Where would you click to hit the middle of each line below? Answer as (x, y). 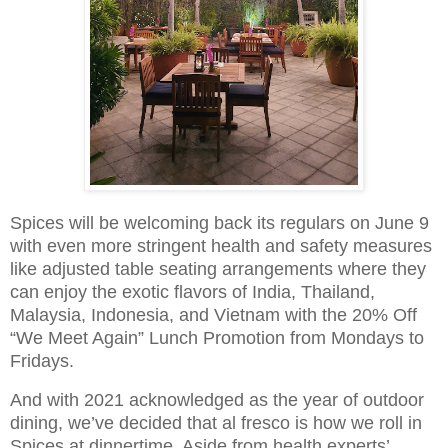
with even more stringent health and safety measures (221, 246)
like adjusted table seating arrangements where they (218, 269)
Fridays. (42, 361)
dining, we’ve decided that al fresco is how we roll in (216, 423)
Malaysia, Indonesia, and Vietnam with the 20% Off (213, 315)
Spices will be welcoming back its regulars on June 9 (219, 223)
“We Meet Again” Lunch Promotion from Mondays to (217, 338)
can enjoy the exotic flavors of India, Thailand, (192, 292)
